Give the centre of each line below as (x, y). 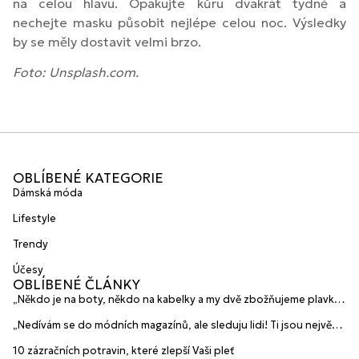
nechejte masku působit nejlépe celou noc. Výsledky (179, 22)
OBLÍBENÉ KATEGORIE (88, 177)
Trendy (30, 244)
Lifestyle (34, 218)
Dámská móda (48, 192)
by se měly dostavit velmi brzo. (107, 41)
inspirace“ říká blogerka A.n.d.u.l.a (97, 341)
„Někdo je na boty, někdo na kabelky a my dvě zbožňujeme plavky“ (179, 299)
